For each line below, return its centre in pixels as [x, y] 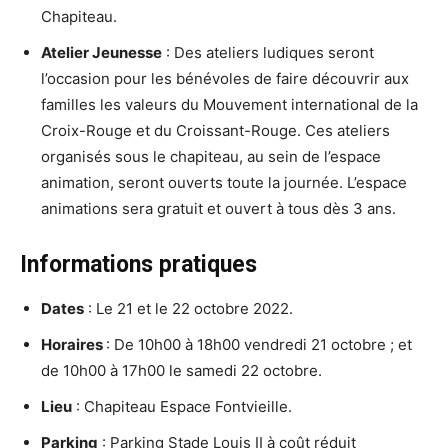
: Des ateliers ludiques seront [268, 53]
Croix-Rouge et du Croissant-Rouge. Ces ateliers [215, 131]
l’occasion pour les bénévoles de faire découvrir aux [225, 79]
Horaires [73, 345]
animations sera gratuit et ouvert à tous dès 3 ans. [218, 209]
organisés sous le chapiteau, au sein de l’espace [211, 157]
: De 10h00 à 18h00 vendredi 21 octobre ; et [259, 345]
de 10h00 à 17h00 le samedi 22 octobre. [181, 371]
